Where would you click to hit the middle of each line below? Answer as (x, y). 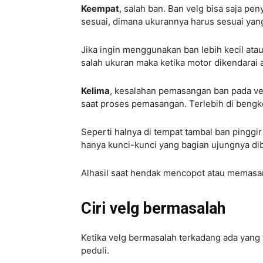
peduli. (95, 251)
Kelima (95, 91)
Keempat (100, 9)
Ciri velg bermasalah (153, 209)
